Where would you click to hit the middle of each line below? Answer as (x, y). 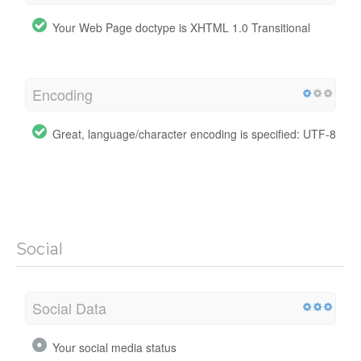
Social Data (69, 307)
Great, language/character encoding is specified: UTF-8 (194, 133)
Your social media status (114, 347)
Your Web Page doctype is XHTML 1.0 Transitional (181, 27)
